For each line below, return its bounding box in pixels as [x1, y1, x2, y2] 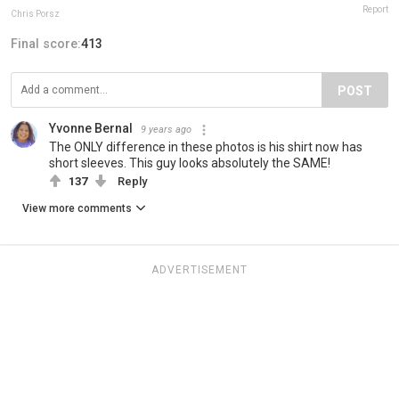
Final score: [11, 37, 81, 52]
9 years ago [141, 124, 191, 136]
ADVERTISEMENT [151, 264, 248, 277]
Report [362, 4, 388, 15]
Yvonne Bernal [49, 121, 133, 136]
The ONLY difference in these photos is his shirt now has [49, 140, 362, 155]
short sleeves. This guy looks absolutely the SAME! [49, 156, 330, 171]
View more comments [22, 202, 132, 216]
